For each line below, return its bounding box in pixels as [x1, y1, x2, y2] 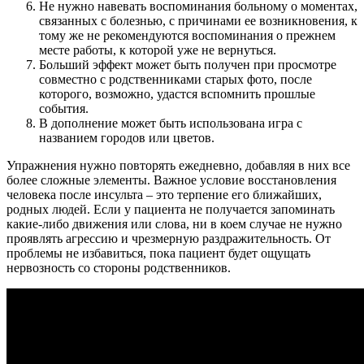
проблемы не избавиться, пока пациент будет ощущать [6, 245, 310, 260]
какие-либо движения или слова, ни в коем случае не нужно [6, 216, 342, 231]
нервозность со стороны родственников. [6, 260, 231, 275]
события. [39, 101, 89, 115]
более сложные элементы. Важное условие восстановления [6, 172, 336, 187]
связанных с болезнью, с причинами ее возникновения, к [39, 13, 357, 28]
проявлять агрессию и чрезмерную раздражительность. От [6, 231, 331, 245]
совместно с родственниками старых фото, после [39, 71, 312, 86]
